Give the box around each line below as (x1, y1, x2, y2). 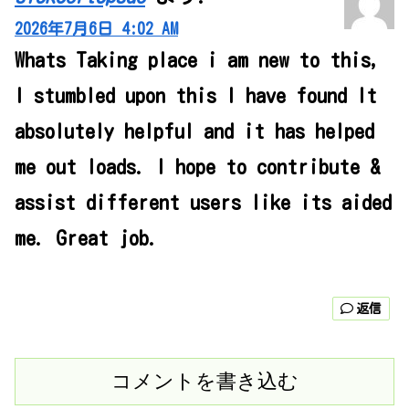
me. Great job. (15, 228, 159, 249)
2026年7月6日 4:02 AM (15, 21, 178, 37)
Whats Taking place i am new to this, (15, 50, 381, 71)
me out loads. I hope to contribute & (15, 157, 381, 178)
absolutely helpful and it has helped (15, 121, 374, 142)
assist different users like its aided (15, 193, 392, 214)
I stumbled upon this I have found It (15, 86, 377, 107)
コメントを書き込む (110, 369, 299, 393)
